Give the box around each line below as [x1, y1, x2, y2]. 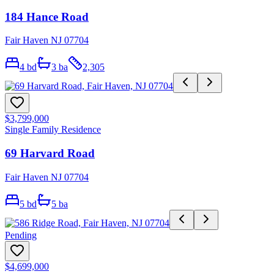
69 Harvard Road [5, 147, 95, 160]
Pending [5, 229, 37, 240]
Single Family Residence [5, 124, 101, 135]
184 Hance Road [5, 10, 89, 23]
